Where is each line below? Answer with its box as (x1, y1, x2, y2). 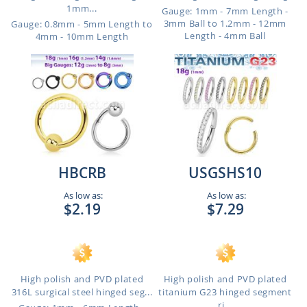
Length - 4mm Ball (184, 29, 266, 42)
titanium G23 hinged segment (158, 286, 292, 298)
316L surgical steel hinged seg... (11, 286, 153, 298)
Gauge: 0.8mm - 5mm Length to (11, 18, 153, 30)
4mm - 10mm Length (35, 30, 129, 42)
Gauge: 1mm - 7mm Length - (161, 5, 289, 17)
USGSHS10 (188, 163, 262, 182)
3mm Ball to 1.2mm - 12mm (163, 17, 287, 29)
